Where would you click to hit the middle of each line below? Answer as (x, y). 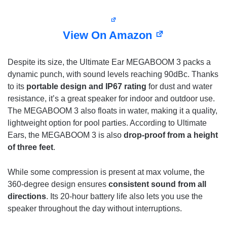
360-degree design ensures (58, 184)
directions (27, 197)
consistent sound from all (157, 184)
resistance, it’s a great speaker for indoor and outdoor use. (111, 99)
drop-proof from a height (171, 135)
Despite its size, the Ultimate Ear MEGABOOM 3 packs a (109, 62)
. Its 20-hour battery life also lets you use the (124, 197)
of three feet (30, 147)
